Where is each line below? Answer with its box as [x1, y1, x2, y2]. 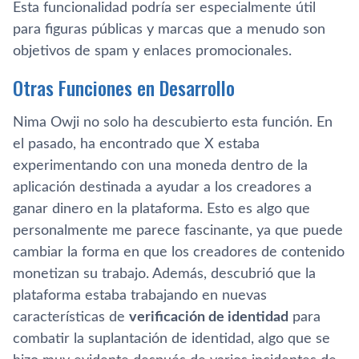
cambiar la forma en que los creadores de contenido [13, 244, 345, 260]
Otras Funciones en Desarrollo [13, 72, 235, 102]
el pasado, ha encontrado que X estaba [13, 136, 260, 151]
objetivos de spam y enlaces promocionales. [13, 43, 292, 58]
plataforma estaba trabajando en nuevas [13, 288, 267, 303]
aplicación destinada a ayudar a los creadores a [13, 179, 312, 195]
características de [13, 309, 129, 325]
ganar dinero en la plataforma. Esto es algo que [13, 201, 310, 216]
